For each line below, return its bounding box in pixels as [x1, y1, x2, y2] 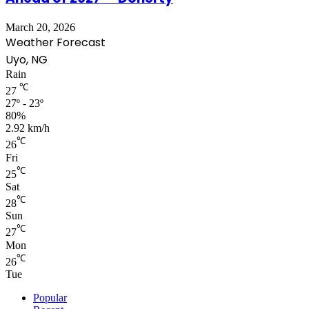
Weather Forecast [6, 34, 106, 50]
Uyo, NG [6, 51, 48, 68]
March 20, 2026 [6, 21, 75, 33]
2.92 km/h [6, 122, 50, 134]
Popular [33, 291, 67, 303]
